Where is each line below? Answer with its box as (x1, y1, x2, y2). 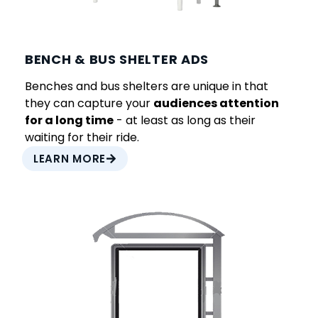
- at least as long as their (114, 112, 256, 129)
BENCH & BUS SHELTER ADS (25, 50, 209, 69)
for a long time (25, 112, 114, 129)
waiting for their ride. (25, 129, 139, 146)
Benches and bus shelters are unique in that (25, 78, 268, 95)
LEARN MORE (33, 151, 106, 167)
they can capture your (25, 95, 153, 112)
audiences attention (153, 95, 279, 112)
